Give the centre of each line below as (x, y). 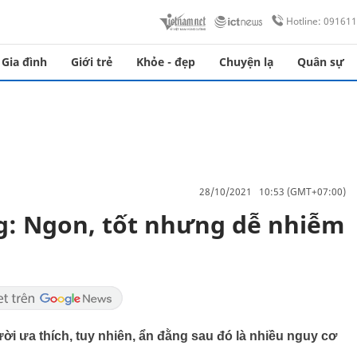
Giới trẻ (92, 62)
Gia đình (24, 62)
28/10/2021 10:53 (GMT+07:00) (273, 191)
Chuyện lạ (246, 62)
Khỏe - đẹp (166, 62)
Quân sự (321, 62)
